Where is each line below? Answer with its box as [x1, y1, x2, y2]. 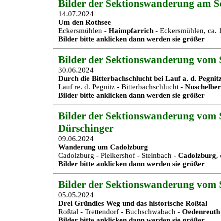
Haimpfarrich [109, 27, 153, 35]
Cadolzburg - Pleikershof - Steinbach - [58, 151, 178, 159]
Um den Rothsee [58, 18, 111, 26]
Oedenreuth [182, 208, 220, 216]
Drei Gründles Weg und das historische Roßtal [58, 199, 207, 207]
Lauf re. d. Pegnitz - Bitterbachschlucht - [58, 83, 185, 91]
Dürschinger [58, 122, 113, 134]
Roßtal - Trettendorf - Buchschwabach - [58, 208, 182, 216]
